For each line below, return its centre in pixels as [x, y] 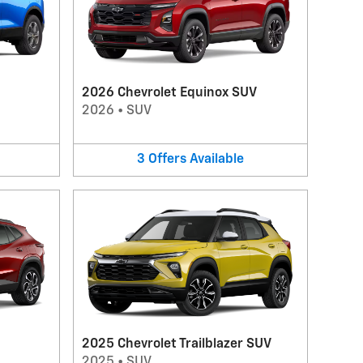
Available [216, 160]
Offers [167, 160]
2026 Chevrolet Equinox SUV [169, 93]
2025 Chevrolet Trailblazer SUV [176, 344]
